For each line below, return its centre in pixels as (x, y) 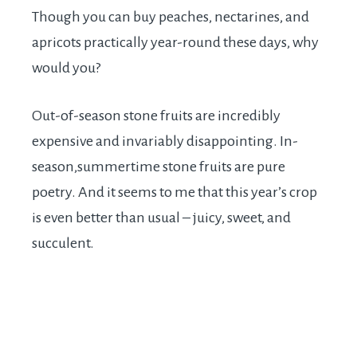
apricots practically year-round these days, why (175, 43)
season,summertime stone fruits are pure (159, 167)
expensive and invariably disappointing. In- (165, 141)
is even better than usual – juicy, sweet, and (161, 218)
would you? (67, 68)
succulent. (63, 243)
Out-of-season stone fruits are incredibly (156, 116)
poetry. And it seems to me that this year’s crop (175, 192)
